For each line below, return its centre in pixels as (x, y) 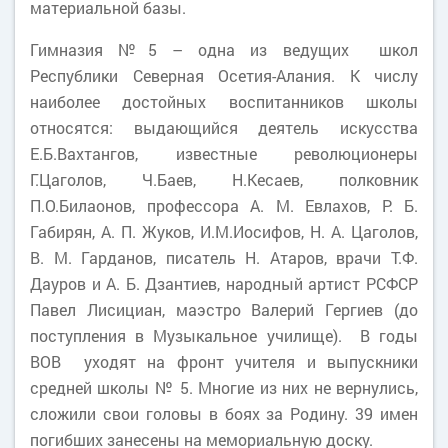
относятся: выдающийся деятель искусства (224, 127)
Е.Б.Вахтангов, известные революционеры (224, 153)
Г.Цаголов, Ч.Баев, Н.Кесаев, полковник (224, 179)
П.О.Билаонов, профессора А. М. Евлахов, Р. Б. (224, 205)
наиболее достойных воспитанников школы (224, 101)
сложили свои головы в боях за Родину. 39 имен (224, 413)
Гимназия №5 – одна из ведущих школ (224, 49)
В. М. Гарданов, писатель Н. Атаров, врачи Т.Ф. (224, 257)
